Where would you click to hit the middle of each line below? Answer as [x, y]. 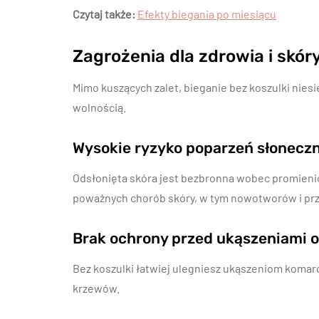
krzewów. [96, 288]
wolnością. [99, 107]
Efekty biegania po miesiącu [207, 14]
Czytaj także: [104, 14]
